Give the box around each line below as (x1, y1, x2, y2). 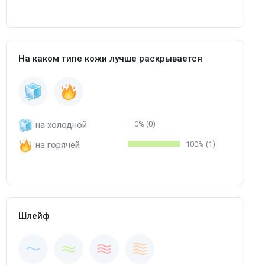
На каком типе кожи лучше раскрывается (18, 53, 202, 64)
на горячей (35, 139, 80, 150)
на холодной (35, 119, 87, 130)
